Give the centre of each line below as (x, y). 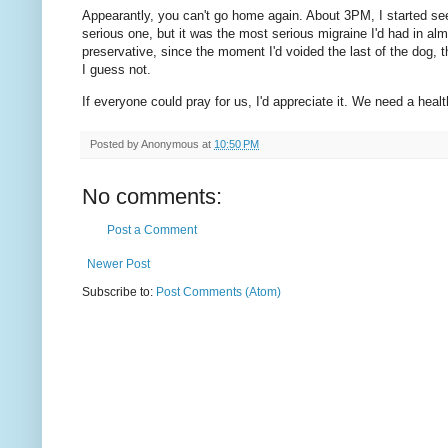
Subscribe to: (119, 291)
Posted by (115, 143)
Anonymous (170, 143)
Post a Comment (152, 229)
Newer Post (118, 263)
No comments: (152, 196)
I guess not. (116, 70)
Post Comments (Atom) (218, 291)
